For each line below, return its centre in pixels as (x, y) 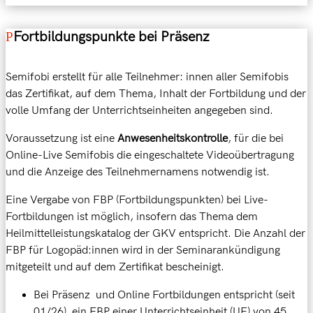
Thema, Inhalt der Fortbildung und (204, 94)
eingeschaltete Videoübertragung (214, 155)
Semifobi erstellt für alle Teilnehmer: (94, 77)
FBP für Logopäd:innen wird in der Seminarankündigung (143, 250)
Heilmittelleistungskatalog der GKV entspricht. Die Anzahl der (155, 233)
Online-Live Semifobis (61, 155)
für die (250, 138)
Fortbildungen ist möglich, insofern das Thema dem (132, 217)
